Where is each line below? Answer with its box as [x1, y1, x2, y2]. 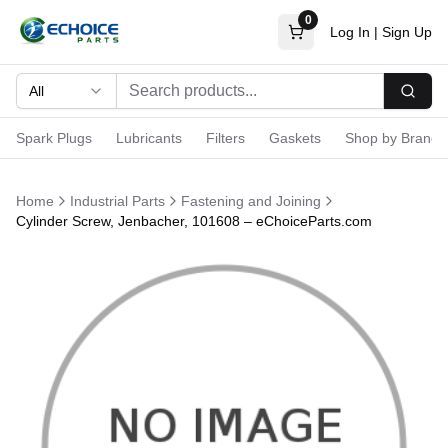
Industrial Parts [70, 193, 165, 209]
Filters [206, 130, 245, 146]
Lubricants [116, 130, 182, 146]
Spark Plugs [16, 130, 92, 146]
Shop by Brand [345, 130, 439, 146]
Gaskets [269, 130, 321, 146]
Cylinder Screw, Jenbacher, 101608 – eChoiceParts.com [16, 213, 372, 229]
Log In [330, 24, 370, 40]
